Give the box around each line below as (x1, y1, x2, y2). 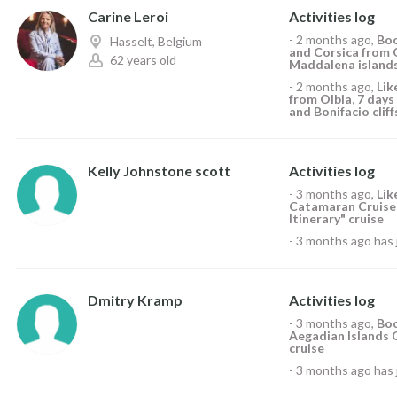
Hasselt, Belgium (110, 34, 202, 49)
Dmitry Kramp (88, 292, 183, 308)
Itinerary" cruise (289, 211, 384, 226)
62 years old (110, 52, 176, 67)
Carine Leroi (88, 8, 168, 25)
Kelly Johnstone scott (88, 162, 230, 179)
